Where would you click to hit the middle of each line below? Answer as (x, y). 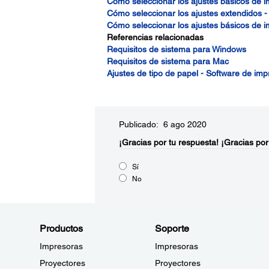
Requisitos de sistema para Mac (168, 61)
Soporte (172, 228)
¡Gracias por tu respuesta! (168, 142)
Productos (61, 228)
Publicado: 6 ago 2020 (162, 124)
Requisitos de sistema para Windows (176, 49)
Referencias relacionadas (155, 37)
